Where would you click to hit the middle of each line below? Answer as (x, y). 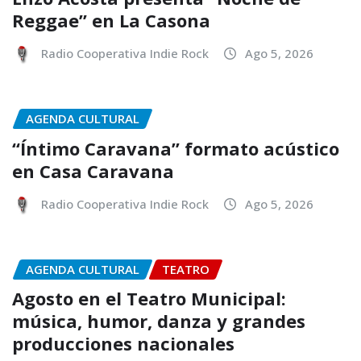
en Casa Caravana (93, 170)
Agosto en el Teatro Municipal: (149, 299)
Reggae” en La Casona (111, 21)
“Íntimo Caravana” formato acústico (176, 148)
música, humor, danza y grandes (159, 321)
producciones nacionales (123, 344)
